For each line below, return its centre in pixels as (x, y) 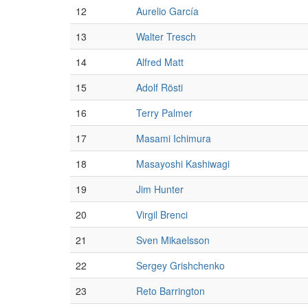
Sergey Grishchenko (180, 265)
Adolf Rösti (159, 87)
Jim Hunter (160, 189)
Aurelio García (167, 11)
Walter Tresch (166, 36)
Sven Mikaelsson (173, 240)
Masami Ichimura (174, 138)
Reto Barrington (170, 291)
